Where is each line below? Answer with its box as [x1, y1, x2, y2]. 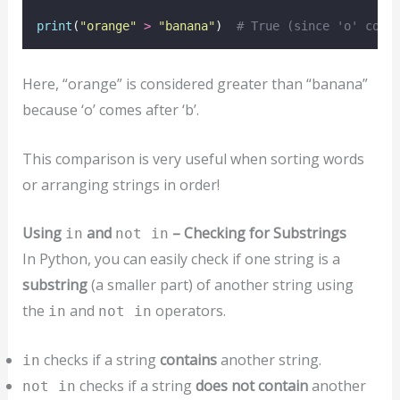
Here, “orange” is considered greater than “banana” [21, 74, 368, 95]
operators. [151, 301, 226, 321]
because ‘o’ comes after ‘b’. [21, 100, 199, 121]
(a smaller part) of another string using [87, 275, 354, 296]
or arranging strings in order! [21, 174, 220, 195]
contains [159, 350, 217, 371]
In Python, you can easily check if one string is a [21, 249, 340, 270]
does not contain [195, 376, 308, 396]
